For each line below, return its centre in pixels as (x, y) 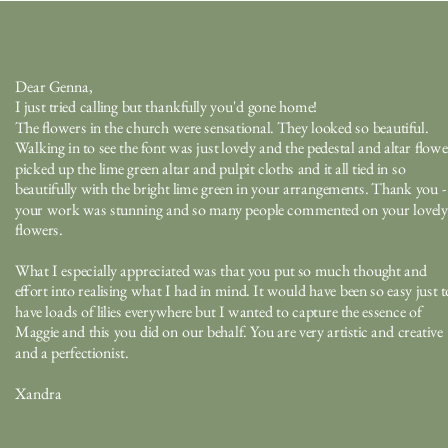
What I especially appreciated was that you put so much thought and (221, 270)
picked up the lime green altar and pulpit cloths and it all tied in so (210, 168)
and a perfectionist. (73, 352)
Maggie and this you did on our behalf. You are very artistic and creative (228, 332)
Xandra (38, 393)
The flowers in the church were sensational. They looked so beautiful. (221, 127)
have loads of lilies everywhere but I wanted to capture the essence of (218, 311)
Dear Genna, (53, 86)
